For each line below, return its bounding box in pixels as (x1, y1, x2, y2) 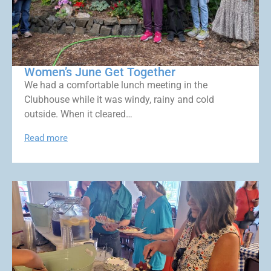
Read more (24, 132, 68, 144)
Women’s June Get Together (24, 64, 175, 79)
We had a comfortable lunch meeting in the (24, 79, 207, 91)
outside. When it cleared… (24, 108, 132, 120)
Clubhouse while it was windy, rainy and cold (24, 93, 214, 105)
